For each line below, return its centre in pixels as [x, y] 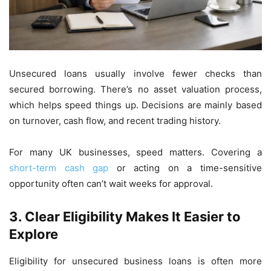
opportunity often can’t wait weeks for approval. [111, 183]
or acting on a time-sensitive [185, 168]
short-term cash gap [59, 168]
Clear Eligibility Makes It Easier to [133, 216]
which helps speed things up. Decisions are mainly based [135, 105]
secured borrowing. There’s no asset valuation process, [135, 89]
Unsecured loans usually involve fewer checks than [135, 73]
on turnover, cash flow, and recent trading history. [115, 120]
